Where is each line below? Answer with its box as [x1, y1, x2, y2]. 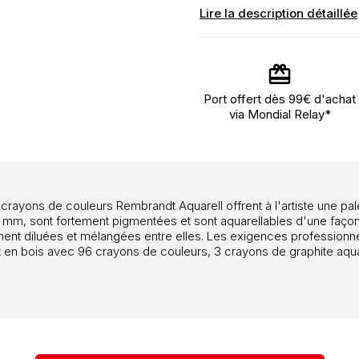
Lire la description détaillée [200, 6, 357, 21]
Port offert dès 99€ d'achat [204, 91, 356, 107]
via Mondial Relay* [228, 107, 331, 122]
